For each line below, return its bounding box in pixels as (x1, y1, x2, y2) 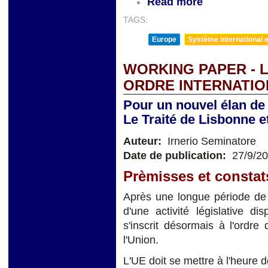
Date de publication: (123, 149, 229, 162)
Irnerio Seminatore (165, 135, 256, 147)
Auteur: (123, 135, 165, 147)
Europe (152, 35, 176, 44)
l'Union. (123, 234, 159, 246)
